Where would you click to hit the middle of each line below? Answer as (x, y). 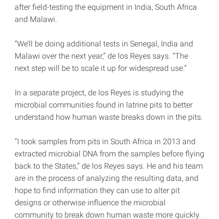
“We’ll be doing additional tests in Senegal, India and (104, 44)
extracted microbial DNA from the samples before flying (109, 154)
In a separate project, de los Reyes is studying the (99, 93)
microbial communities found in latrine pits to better (104, 105)
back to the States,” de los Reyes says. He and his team (109, 166)
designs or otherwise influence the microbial (90, 203)
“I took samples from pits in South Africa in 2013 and (105, 142)
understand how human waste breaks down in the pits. (109, 117)
